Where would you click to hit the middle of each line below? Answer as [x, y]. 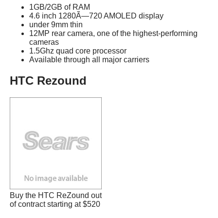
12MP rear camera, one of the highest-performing [113, 34]
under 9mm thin [56, 25]
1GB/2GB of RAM [60, 7]
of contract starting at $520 [55, 204]
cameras [44, 42]
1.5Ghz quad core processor [78, 51]
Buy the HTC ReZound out [56, 196]
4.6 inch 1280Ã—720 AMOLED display [96, 16]
